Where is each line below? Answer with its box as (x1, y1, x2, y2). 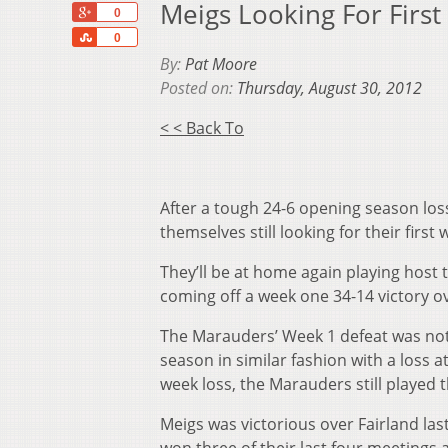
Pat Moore (185, 53, 257, 76)
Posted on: (160, 77, 237, 100)
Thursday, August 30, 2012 (237, 77, 422, 100)
